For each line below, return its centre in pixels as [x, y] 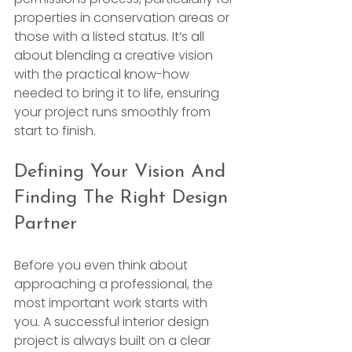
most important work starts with [112, 302]
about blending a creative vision [115, 55]
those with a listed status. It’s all [111, 36]
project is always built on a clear [114, 340]
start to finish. [55, 130]
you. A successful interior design [113, 321]
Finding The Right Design [124, 198]
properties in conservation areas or [123, 17]
